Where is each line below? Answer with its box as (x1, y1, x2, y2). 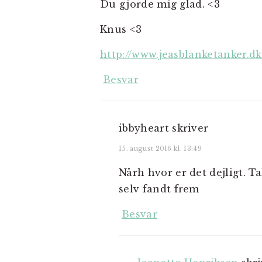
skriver (172, 122, 209, 135)
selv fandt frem (119, 183, 199, 195)
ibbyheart (119, 122, 169, 135)
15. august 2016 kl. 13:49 (119, 144, 202, 153)
